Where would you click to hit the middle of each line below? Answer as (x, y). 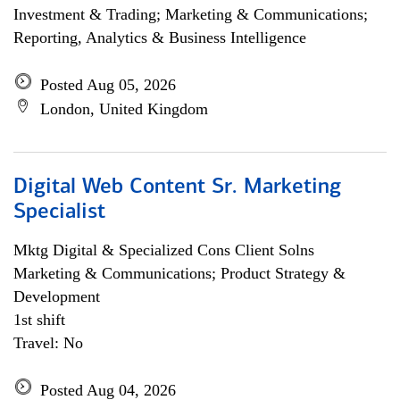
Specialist (59, 212)
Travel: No (48, 343)
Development (57, 296)
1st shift (39, 320)
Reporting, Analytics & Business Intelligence (160, 37)
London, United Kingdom (124, 109)
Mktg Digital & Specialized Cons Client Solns (164, 250)
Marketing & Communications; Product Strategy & (179, 273)
